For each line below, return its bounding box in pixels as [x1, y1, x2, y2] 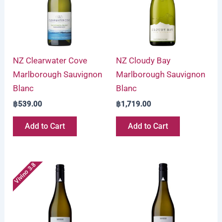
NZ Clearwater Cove [13, 55, 88, 66]
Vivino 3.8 [13, 161, 37, 185]
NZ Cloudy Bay [116, 55, 170, 66]
